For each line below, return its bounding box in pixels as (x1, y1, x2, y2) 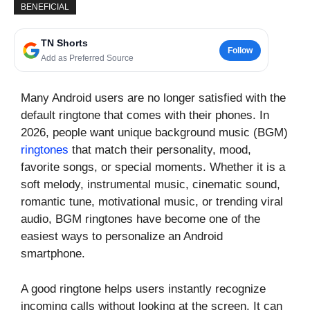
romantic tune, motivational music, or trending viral (21, 195, 283, 209)
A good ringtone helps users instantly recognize (21, 282, 266, 295)
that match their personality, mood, (69, 143, 251, 157)
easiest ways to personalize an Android (21, 230, 223, 244)
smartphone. (21, 247, 85, 261)
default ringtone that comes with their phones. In (21, 109, 269, 122)
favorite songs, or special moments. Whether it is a (21, 161, 285, 174)
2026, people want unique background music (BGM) (21, 126, 288, 140)
